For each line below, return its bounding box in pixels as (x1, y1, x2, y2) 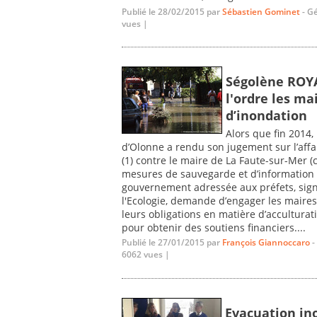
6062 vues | (122, 248, 170, 261)
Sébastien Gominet (222, 5, 300, 18)
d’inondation (226, 107, 307, 125)
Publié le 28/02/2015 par (122, 5, 222, 18)
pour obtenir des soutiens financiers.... (122, 220, 306, 234)
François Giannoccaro (222, 236, 310, 249)
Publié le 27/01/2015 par (122, 236, 222, 249)
